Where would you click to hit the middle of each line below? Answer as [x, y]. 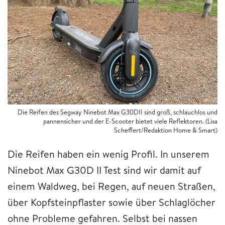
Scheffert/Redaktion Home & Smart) [166, 130]
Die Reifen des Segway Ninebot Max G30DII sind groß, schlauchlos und [118, 112]
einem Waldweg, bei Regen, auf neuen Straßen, [111, 186]
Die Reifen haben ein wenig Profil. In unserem [108, 154]
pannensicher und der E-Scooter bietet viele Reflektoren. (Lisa [130, 121]
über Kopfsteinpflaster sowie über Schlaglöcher [111, 202]
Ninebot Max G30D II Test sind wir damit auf [104, 170]
